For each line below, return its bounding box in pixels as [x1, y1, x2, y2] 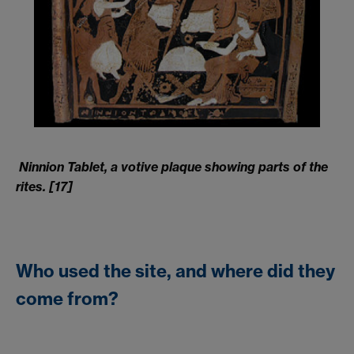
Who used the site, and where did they [16, 259, 335, 282]
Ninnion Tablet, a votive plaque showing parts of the [19, 158, 328, 175]
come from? [16, 287, 119, 310]
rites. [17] [16, 178, 73, 194]
